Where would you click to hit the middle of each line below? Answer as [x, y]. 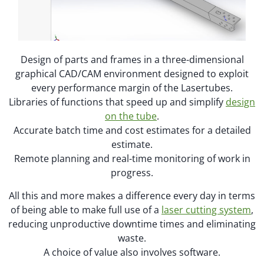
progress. [132, 173]
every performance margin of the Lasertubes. [132, 88]
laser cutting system [206, 209]
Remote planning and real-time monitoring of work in [132, 159]
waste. [132, 238]
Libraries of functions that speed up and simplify [117, 102]
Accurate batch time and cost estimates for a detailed [132, 131]
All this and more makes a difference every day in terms [132, 195]
